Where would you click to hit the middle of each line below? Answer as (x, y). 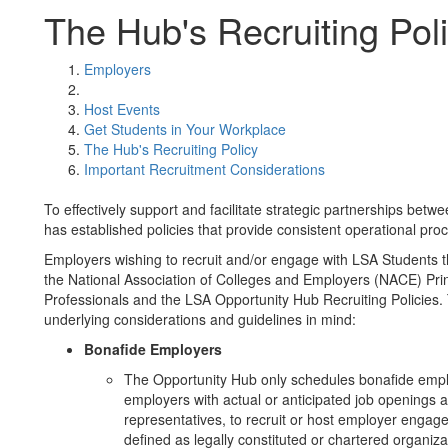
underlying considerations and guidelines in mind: (200, 319)
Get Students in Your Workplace (185, 129)
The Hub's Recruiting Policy (171, 149)
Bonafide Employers (155, 349)
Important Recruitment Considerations (204, 169)
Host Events (122, 109)
